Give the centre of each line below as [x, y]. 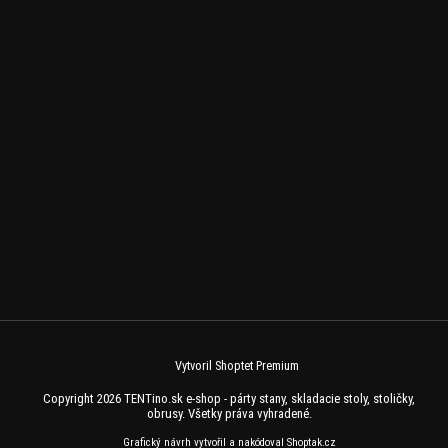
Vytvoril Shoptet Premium [237, 365]
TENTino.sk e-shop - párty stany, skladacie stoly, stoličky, [269, 398]
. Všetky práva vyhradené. [246, 413]
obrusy [164, 413]
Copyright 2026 [83, 398]
